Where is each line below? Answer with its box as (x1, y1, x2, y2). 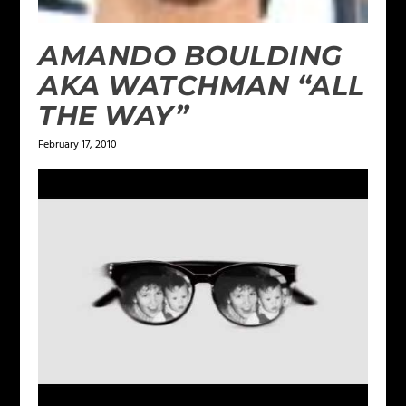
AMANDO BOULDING (38, 38, 343, 72)
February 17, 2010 (38, 135, 118, 154)
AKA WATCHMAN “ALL (38, 68, 365, 102)
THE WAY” (38, 98, 189, 132)
